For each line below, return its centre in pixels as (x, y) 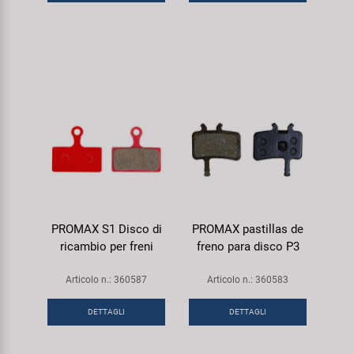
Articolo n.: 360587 (106, 280)
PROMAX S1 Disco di (106, 229)
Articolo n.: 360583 (248, 280)
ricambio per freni (106, 247)
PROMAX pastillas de (248, 229)
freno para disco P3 (248, 247)
